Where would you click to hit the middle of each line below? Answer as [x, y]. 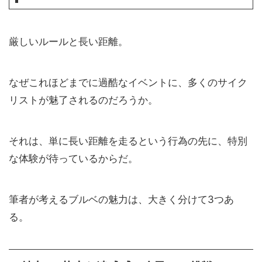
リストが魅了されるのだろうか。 [83, 100]
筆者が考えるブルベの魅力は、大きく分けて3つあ [121, 199]
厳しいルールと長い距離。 [68, 41]
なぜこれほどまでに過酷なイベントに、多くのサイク [128, 82]
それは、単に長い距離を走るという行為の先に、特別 [128, 141]
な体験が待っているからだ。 [73, 158]
